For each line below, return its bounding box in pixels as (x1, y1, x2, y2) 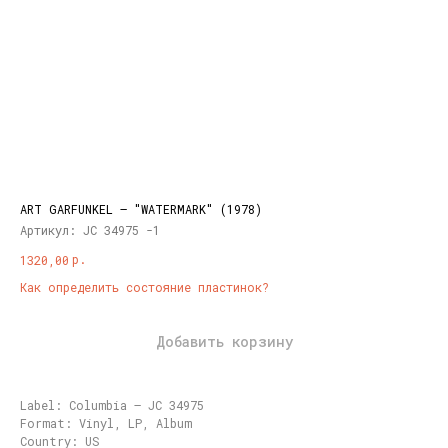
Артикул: (20, 222, 83, 238)
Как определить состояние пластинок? (20, 279, 269, 296)
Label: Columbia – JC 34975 (20, 396, 204, 413)
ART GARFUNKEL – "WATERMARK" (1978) (20, 201, 262, 217)
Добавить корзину (155, 331, 293, 351)
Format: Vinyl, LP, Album (20, 414, 192, 431)
